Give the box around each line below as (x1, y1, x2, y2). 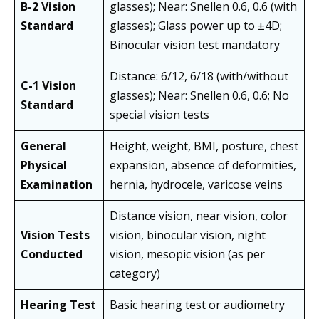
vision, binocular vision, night (110, 227, 266, 244)
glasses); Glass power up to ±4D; (110, 18, 282, 34)
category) (110, 266, 160, 282)
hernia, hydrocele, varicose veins (110, 177, 283, 193)
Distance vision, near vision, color (110, 208, 288, 224)
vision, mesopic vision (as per (110, 246, 265, 263)
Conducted (21, 246, 83, 263)
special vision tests (110, 107, 209, 123)
